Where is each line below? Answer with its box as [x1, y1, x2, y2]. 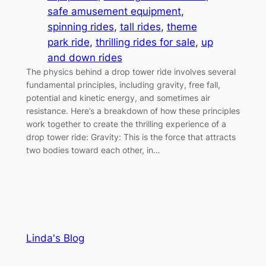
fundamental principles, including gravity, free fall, [26, 79, 220, 90]
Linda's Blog [26, 232, 84, 244]
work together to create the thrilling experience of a [26, 118, 226, 129]
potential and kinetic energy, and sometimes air [26, 92, 210, 103]
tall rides [119, 20, 161, 33]
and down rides [47, 51, 122, 64]
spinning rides [47, 20, 114, 33]
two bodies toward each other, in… [26, 144, 160, 155]
